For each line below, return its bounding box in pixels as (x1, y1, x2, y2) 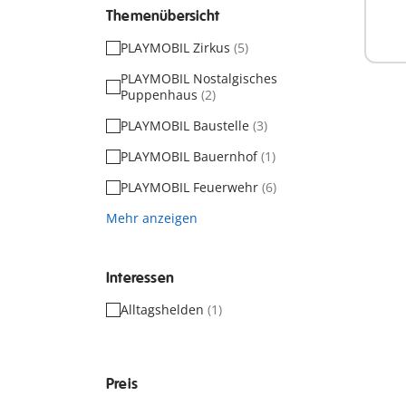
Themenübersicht (106, 7, 219, 25)
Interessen (106, 269, 174, 287)
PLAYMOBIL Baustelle (121, 117, 253, 134)
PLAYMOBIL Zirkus (121, 39, 234, 56)
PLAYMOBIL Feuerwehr (121, 179, 262, 196)
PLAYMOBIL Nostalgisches (121, 70, 277, 87)
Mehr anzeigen (106, 209, 198, 227)
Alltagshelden (121, 301, 208, 318)
